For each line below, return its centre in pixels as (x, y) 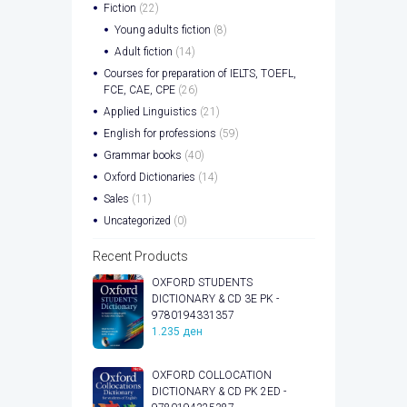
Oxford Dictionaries (149, 177)
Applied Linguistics (150, 111)
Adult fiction (143, 51)
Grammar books (142, 155)
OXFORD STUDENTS (202, 282)
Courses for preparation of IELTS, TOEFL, (199, 73)
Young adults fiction (162, 30)
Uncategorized (137, 220)
